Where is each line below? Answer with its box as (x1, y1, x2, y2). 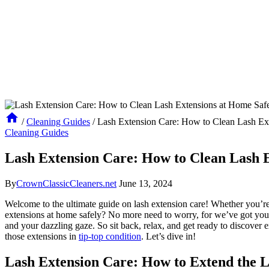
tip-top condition (79, 231, 141, 241)
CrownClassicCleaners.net (16, 178, 116, 189)
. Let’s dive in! (141, 231, 196, 241)
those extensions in (5, 231, 79, 241)
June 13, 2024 (119, 178, 172, 189)
